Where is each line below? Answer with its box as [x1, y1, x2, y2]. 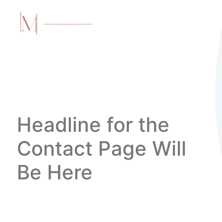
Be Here [17, 160, 93, 184]
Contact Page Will [17, 136, 186, 161]
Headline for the [17, 112, 169, 137]
